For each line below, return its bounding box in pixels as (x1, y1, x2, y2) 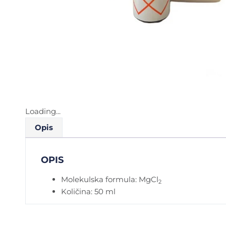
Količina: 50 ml (61, 187, 116, 197)
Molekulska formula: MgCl (61, 175, 158, 185)
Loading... (25, 106, 61, 117)
